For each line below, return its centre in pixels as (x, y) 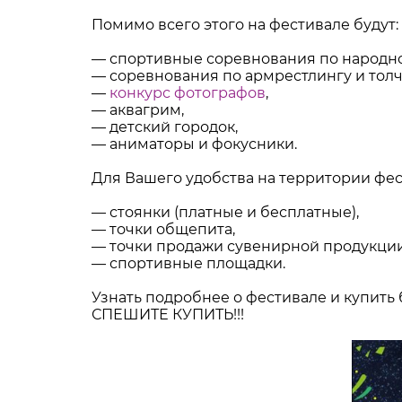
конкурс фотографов (188, 93)
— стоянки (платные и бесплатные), (225, 212)
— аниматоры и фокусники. (194, 144)
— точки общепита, (163, 229)
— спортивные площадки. (188, 263)
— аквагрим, (138, 110)
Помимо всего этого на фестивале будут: (245, 25)
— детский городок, (165, 127)
